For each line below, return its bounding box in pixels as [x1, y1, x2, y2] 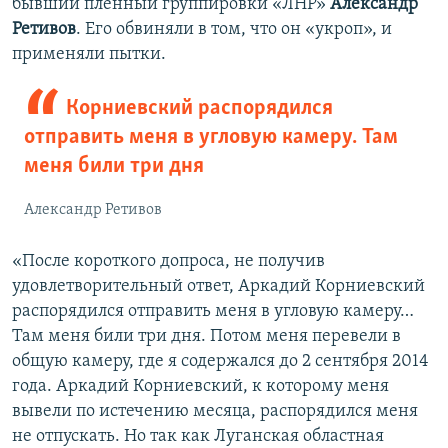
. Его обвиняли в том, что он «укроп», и [76, 20, 392, 40]
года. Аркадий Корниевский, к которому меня [12, 377, 389, 397]
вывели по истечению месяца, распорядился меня [12, 402, 418, 422]
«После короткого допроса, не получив [12, 252, 325, 272]
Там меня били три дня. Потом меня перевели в [12, 327, 401, 347]
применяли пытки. [12, 45, 166, 65]
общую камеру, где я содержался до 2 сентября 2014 [12, 352, 429, 372]
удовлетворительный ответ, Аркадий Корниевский [12, 277, 425, 297]
